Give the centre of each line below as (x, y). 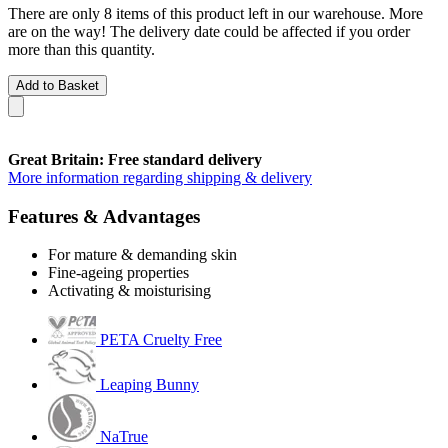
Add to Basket (57, 85)
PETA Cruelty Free (161, 340)
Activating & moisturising (129, 291)
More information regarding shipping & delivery (160, 177)
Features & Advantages (104, 216)
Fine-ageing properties (118, 273)
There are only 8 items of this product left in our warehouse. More (215, 13)
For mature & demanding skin (142, 255)
